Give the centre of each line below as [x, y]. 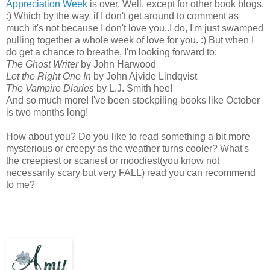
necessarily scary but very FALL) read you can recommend [131, 172]
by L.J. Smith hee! [133, 88]
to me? [20, 184]
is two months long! [47, 112]
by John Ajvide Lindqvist [144, 76]
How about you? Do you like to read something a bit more [128, 136]
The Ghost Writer [42, 64]
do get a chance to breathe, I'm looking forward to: [111, 52]
